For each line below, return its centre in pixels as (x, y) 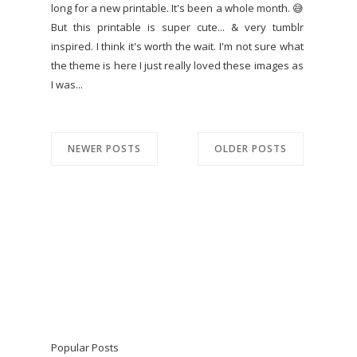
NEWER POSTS (104, 149)
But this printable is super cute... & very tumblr (177, 27)
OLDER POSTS (250, 149)
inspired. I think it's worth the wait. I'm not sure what (177, 46)
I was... (67, 84)
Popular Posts (85, 347)
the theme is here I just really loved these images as (177, 65)
